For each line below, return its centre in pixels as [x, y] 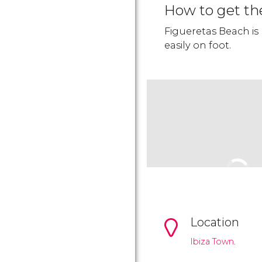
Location [215, 222]
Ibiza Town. [213, 242]
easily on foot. [198, 45]
